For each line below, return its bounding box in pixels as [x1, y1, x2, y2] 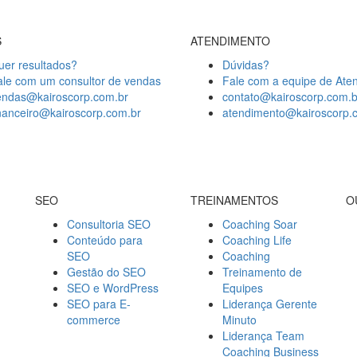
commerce [67, 311, 120, 328]
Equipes [222, 279, 263, 296]
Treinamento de [222, 263, 302, 280]
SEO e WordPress [67, 279, 159, 296]
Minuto [222, 311, 257, 328]
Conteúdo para [67, 231, 143, 248]
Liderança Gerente [222, 295, 317, 312]
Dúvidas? [222, 56, 269, 73]
